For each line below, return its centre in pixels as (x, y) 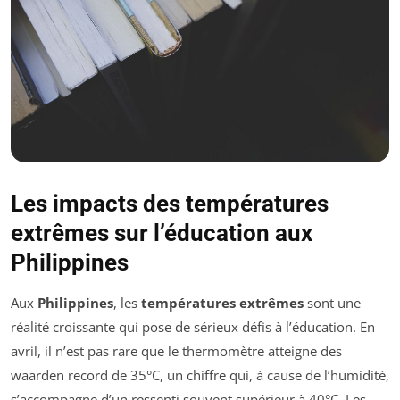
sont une (332, 303)
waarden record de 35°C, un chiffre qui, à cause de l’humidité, (200, 375)
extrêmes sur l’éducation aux (162, 233)
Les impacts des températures (170, 204)
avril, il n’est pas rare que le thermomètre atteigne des (176, 351)
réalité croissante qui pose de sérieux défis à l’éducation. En (193, 327)
